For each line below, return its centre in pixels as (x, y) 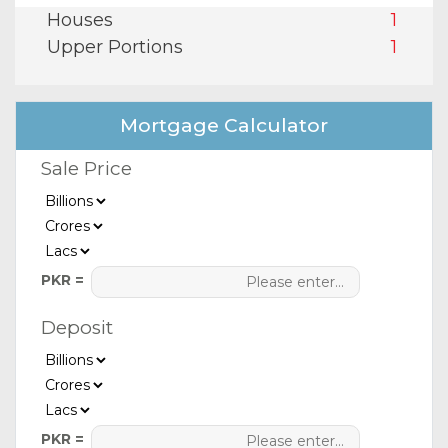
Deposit (77, 328)
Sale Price (86, 169)
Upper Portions (115, 47)
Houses (80, 20)
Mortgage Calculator (224, 126)
